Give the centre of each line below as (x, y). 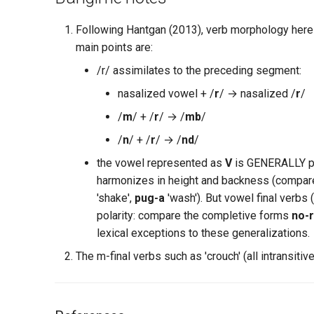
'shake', (116, 198)
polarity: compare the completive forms (194, 215)
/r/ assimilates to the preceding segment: (199, 70)
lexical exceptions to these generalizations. (203, 233)
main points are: (114, 47)
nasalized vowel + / (166, 93)
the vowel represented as (161, 163)
